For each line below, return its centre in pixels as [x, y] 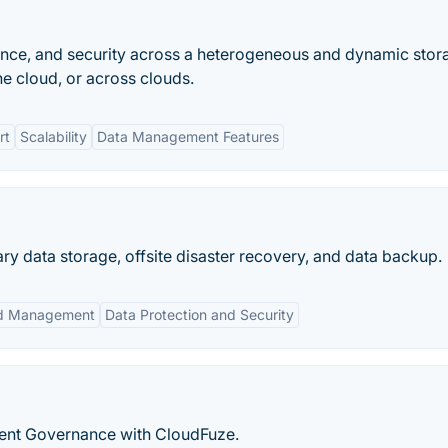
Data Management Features [188, 136]
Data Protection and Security [199, 314]
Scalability [53, 136]
